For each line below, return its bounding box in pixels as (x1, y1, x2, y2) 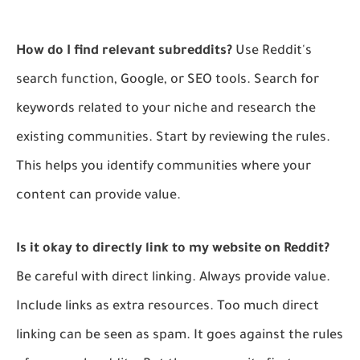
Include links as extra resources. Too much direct (16, 299, 319, 314)
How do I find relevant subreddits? (16, 43, 232, 59)
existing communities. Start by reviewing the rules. (16, 130, 330, 145)
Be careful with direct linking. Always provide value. (16, 270, 330, 285)
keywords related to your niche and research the (16, 101, 316, 117)
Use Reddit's (232, 43, 312, 59)
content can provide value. (16, 188, 181, 203)
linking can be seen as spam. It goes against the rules (16, 328, 343, 343)
